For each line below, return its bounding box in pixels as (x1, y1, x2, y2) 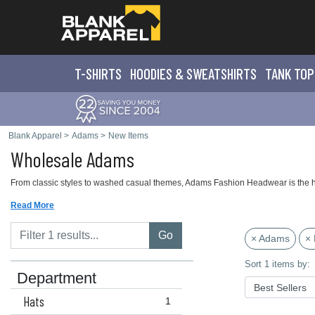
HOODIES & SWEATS (130, 65, 227, 82)
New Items (108, 131, 148, 141)
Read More (11, 200, 54, 210)
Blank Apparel (8, 131, 62, 141)
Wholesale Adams (11, 146, 134, 172)
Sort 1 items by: (244, 259, 310, 269)
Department (17, 269, 96, 288)
